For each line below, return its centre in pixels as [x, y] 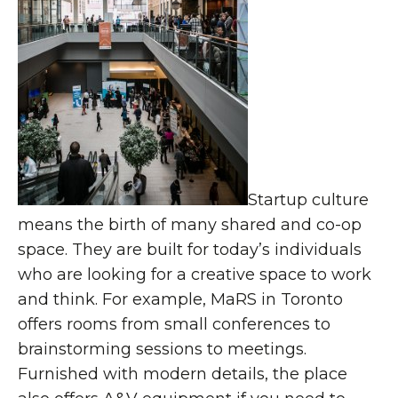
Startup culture [308, 200]
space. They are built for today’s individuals [190, 250]
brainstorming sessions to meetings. [162, 349]
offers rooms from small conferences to [174, 324]
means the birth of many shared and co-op [190, 225]
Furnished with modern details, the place [183, 374]
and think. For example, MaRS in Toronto [180, 299]
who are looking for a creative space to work [195, 275]
